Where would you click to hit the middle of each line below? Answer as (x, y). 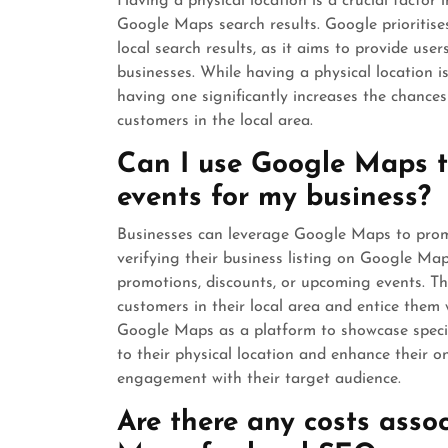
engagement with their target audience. (259, 379)
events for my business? (274, 198)
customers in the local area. (215, 121)
